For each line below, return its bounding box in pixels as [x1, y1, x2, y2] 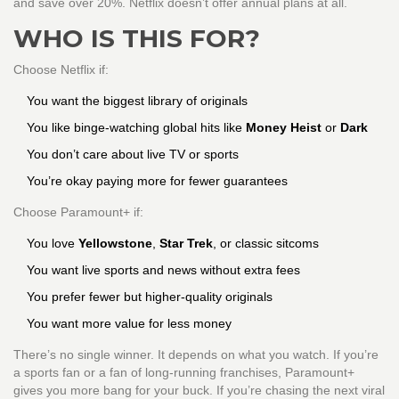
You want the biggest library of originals [27, 94, 248, 109]
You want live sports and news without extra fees [27, 263, 300, 278]
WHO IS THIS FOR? [13, 23, 260, 54]
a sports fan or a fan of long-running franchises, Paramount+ [13, 365, 354, 380]
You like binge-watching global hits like [27, 120, 246, 135]
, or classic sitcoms [213, 236, 319, 251]
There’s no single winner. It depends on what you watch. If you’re [13, 347, 379, 362]
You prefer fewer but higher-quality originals [27, 289, 273, 305]
